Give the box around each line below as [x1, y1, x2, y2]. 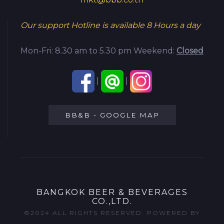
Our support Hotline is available [20, 20, 146, 30]
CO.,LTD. [91, 196, 132, 206]
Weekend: [133, 45, 176, 55]
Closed [176, 45, 203, 55]
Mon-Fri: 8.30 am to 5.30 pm [20, 45, 133, 55]
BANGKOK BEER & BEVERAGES [36, 187, 188, 197]
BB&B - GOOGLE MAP [65, 110, 159, 119]
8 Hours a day [146, 20, 200, 30]
